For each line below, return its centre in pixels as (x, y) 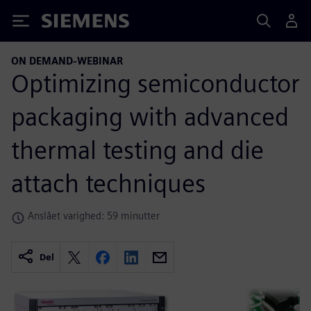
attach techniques (108, 183)
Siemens (65, 23)
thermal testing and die (137, 150)
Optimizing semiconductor (155, 83)
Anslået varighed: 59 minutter (94, 215)
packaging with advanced (150, 116)
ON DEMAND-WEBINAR (67, 61)
